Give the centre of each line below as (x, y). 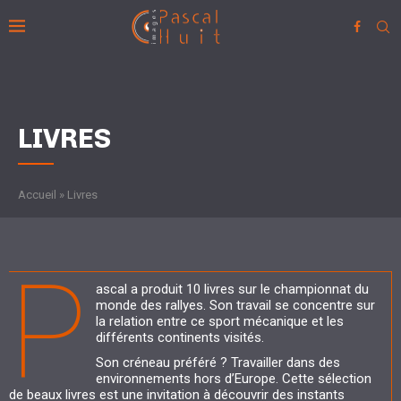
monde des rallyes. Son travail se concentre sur (235, 305)
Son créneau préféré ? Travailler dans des (218, 363)
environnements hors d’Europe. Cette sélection (234, 379)
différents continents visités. (180, 337)
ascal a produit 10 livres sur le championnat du (232, 289)
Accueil (37, 195)
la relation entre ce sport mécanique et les (220, 321)
